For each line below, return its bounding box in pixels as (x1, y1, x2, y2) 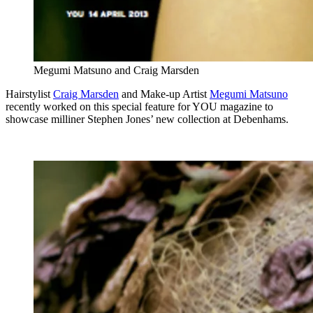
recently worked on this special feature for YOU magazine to (6, 100, 273, 112)
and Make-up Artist (119, 87, 210, 100)
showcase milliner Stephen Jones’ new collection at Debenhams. (6, 112, 289, 125)
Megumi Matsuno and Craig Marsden (34, 64, 199, 76)
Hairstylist (6, 87, 53, 100)
